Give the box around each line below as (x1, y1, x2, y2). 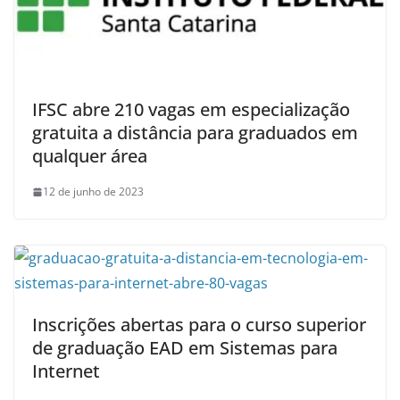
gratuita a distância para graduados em (32, 121, 358, 146)
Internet (32, 359, 100, 384)
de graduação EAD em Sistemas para (32, 336, 337, 361)
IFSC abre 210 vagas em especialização (32, 97, 350, 122)
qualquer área (32, 144, 147, 169)
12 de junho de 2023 (43, 184, 144, 200)
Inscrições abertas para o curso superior (32, 312, 366, 337)
